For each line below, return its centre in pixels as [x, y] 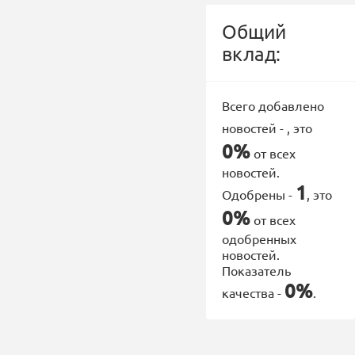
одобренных [259, 239]
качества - [253, 292]
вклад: [251, 53]
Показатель [256, 270]
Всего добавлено [273, 105]
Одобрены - [259, 194]
